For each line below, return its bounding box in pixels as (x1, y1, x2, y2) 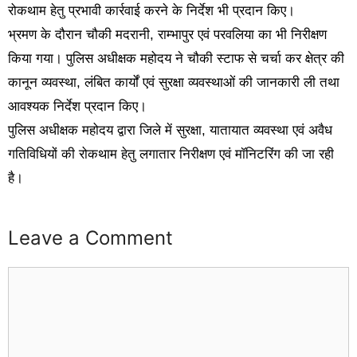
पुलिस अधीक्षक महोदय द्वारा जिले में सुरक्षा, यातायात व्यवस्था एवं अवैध (8, 123, 332, 139)
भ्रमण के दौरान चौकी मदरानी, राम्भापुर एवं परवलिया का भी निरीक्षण (8, 27, 327, 43)
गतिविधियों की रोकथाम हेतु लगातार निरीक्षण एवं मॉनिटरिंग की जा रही (8, 147, 334, 163)
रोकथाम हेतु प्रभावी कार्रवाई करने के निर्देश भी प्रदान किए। (8, 3, 295, 19)
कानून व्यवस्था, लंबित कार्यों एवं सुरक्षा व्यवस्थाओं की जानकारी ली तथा (8, 75, 339, 91)
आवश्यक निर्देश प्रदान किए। (8, 99, 147, 115)
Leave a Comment (8, 226, 173, 249)
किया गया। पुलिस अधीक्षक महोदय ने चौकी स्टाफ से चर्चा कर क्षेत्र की (8, 51, 344, 67)
